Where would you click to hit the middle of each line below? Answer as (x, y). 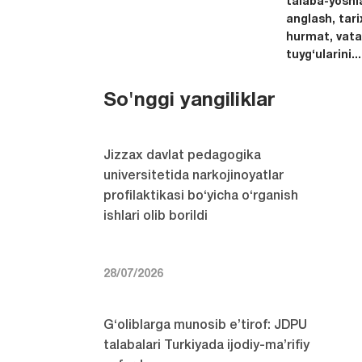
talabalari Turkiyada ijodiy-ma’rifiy (207, 346)
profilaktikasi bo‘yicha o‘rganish (201, 197)
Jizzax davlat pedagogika (183, 156)
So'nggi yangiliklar (189, 101)
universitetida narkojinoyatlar (194, 177)
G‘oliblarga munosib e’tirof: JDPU (206, 326)
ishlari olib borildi (156, 217)
